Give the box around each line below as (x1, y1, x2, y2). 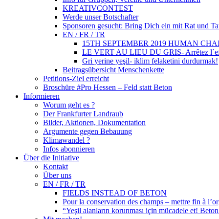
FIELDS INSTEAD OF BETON (63, 189, 167, 197)
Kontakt (43, 162, 68, 171)
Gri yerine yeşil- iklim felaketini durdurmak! (82, 57, 218, 65)
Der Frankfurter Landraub (43, 109, 123, 118)
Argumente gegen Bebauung (43, 127, 132, 135)
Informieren (23, 92, 60, 100)
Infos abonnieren (43, 145, 95, 153)
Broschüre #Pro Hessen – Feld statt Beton (43, 83, 172, 91)
